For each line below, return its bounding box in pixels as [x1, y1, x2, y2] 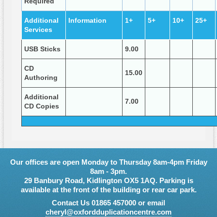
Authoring [24, 74, 58, 82]
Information [68, 16, 107, 25]
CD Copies [24, 102, 59, 110]
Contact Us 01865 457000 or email [52, 199, 165, 207]
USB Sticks [24, 45, 61, 53]
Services [24, 26, 52, 34]
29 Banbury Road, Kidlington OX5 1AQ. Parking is [24, 177, 193, 185]
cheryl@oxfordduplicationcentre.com [46, 208, 171, 216]
